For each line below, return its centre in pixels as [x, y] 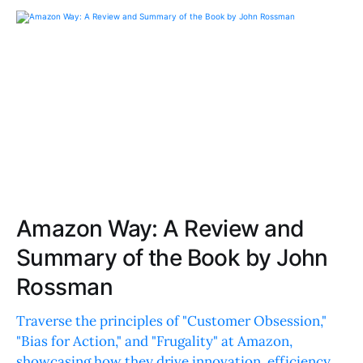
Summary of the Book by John [172, 258]
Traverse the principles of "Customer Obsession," [171, 321]
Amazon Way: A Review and [160, 229]
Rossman [65, 287]
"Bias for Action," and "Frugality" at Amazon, [154, 342]
